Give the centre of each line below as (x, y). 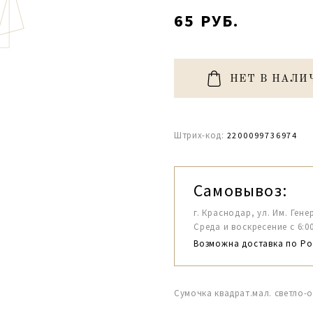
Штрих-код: (199, 135)
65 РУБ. (207, 21)
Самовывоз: (240, 190)
